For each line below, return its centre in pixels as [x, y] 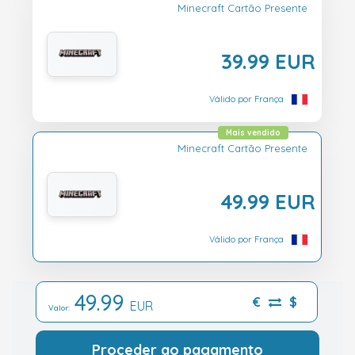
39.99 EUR [268, 61]
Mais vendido [253, 133]
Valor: [61, 307]
